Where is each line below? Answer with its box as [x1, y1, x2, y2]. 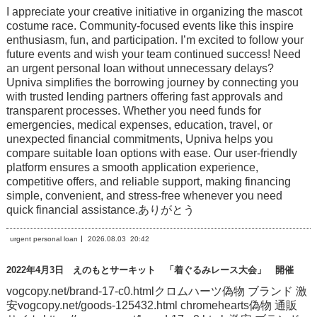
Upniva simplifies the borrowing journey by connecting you [6, 76, 299, 88]
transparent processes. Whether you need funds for [6, 105, 261, 117]
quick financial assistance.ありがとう [6, 204, 195, 216]
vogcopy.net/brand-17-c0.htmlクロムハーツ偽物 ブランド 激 [6, 285, 307, 297]
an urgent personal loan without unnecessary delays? [6, 62, 274, 74]
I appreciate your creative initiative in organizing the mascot [6, 6, 302, 18]
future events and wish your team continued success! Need [6, 48, 301, 60]
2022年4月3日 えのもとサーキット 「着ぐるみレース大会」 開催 [6, 265, 294, 275]
